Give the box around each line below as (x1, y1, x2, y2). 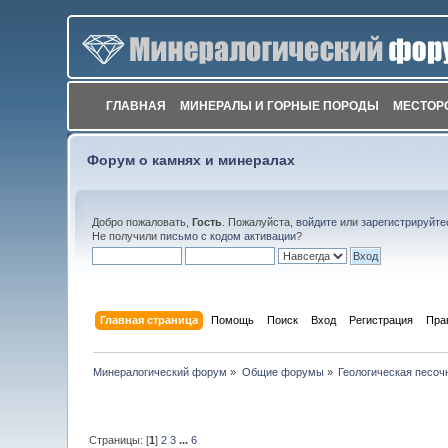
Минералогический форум (93, 365, 228, 378)
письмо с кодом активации (160, 230, 297, 242)
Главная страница (99, 313, 198, 326)
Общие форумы (241, 365, 324, 378)
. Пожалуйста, (222, 216, 297, 228)
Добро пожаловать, (92, 216, 193, 228)
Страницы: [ (89, 433, 150, 446)
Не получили (92, 230, 161, 242)
